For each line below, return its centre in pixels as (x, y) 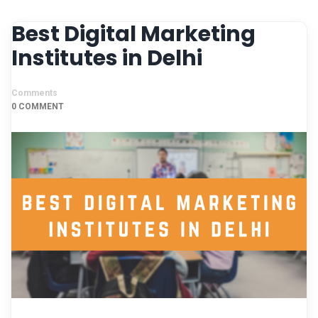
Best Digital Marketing (133, 34)
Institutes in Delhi (107, 58)
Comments (34, 93)
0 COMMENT (38, 106)
